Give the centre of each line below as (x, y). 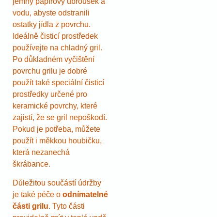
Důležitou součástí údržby (57, 183)
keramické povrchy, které (55, 106)
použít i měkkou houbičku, (57, 141)
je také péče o (38, 194)
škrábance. (31, 164)
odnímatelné (85, 194)
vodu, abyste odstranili (51, 13)
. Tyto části (67, 206)
